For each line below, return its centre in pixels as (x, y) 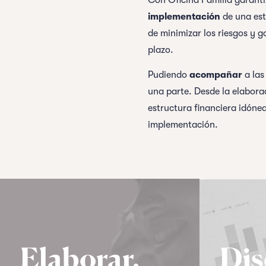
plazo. (161, 50)
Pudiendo (169, 75)
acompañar (216, 75)
